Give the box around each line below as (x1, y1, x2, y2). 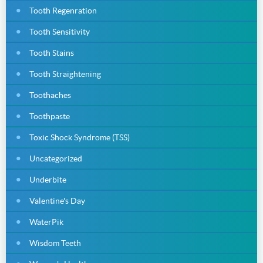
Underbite (29, 174, 66, 184)
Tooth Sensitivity (29, 26, 90, 36)
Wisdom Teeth (29, 238, 81, 248)
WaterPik (29, 217, 63, 227)
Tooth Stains (29, 48, 74, 58)
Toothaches (29, 90, 71, 100)
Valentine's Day (29, 195, 85, 205)
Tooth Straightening (29, 69, 101, 79)
